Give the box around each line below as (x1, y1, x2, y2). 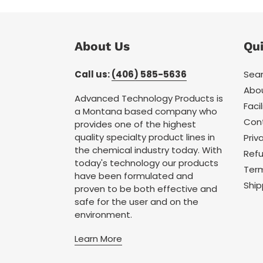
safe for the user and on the (75, 195, 198, 208)
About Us (75, 38, 130, 53)
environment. (75, 208, 132, 221)
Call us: (75, 68, 112, 80)
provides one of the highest (75, 117, 196, 130)
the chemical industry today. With (75, 143, 222, 156)
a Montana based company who (75, 104, 217, 117)
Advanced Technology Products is (75, 92, 223, 104)
